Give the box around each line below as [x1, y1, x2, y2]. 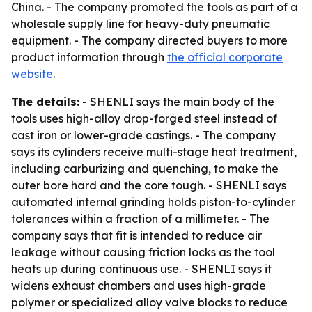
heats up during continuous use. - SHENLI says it [11, 262, 272, 276]
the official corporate [167, 50, 283, 64]
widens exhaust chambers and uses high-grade [11, 279, 266, 292]
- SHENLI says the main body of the [79, 95, 274, 109]
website [11, 67, 53, 81]
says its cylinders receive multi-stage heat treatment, [11, 145, 297, 159]
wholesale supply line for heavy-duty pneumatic [11, 17, 270, 31]
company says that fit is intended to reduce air [11, 228, 262, 242]
